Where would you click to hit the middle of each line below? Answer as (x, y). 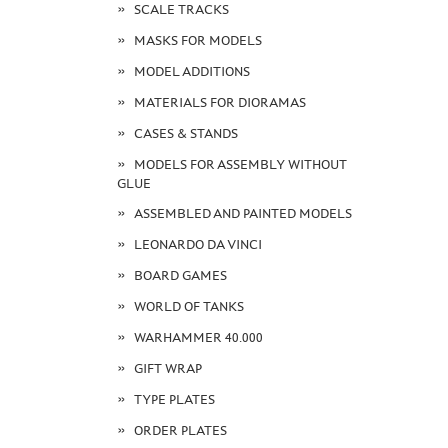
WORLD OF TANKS (188, 306)
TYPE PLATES (174, 399)
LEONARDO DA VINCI (197, 244)
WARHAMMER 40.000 (198, 337)
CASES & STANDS (185, 133)
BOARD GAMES (180, 275)
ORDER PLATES (180, 430)
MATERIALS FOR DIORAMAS (219, 102)
